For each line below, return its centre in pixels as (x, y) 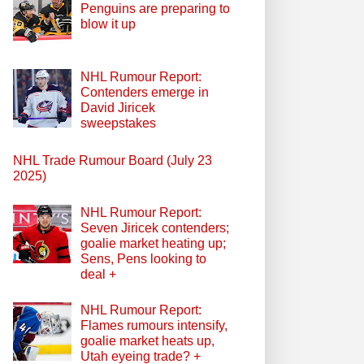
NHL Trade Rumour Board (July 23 (113, 161)
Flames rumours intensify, (154, 326)
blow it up (108, 24)
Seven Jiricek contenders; (155, 227)
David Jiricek (118, 107)
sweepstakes (119, 123)
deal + (99, 274)
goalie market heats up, (148, 341)
